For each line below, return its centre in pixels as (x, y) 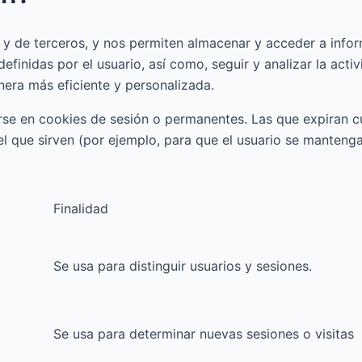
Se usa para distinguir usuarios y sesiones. (183, 265)
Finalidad (81, 208)
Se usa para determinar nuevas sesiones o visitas (204, 333)
